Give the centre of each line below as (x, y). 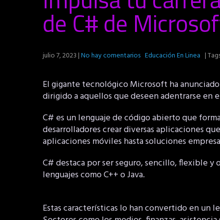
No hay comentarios (111, 55)
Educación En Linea (173, 55)
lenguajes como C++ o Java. (94, 175)
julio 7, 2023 (60, 55)
